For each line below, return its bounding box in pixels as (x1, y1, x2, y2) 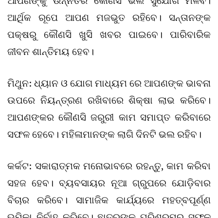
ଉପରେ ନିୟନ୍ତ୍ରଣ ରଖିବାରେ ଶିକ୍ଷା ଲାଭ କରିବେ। (7, 93, 211, 107)
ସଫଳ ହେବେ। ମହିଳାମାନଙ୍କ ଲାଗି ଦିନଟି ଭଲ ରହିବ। (7, 127, 201, 141)
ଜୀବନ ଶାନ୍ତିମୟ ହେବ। (7, 44, 94, 58)
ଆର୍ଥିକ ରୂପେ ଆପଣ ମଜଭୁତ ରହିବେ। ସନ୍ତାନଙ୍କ (7, 10, 211, 24)
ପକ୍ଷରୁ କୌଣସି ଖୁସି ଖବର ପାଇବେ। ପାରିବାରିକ (7, 27, 211, 41)
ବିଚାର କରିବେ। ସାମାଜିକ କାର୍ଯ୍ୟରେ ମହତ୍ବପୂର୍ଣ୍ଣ (7, 193, 211, 206)
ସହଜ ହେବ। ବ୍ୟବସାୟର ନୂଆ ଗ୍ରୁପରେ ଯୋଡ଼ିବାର (7, 176, 211, 189)
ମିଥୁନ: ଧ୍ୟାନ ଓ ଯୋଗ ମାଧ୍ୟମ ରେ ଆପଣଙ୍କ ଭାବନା (7, 76, 211, 90)
